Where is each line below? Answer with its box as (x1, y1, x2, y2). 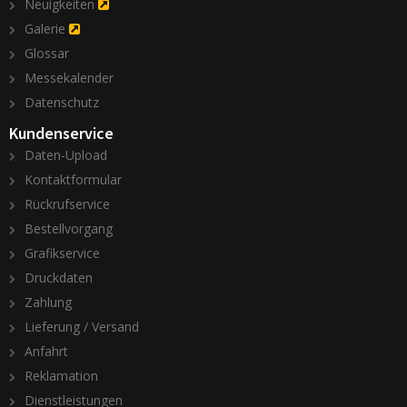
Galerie (25, 19, 65, 37)
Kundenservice (9, 123, 114, 144)
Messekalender (25, 68, 114, 86)
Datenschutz (25, 93, 99, 111)
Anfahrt (25, 342, 68, 361)
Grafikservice (25, 244, 100, 263)
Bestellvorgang (25, 220, 113, 238)
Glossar (25, 44, 69, 62)
